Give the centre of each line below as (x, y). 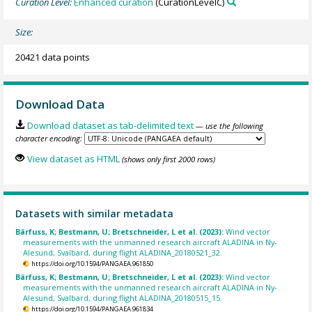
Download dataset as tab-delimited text (110, 125)
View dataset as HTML (73, 159)
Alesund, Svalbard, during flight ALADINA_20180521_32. (123, 252)
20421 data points (53, 57)
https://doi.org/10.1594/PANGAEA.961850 (92, 263)
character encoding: (49, 138)
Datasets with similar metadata (95, 214)
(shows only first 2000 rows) (168, 159)
